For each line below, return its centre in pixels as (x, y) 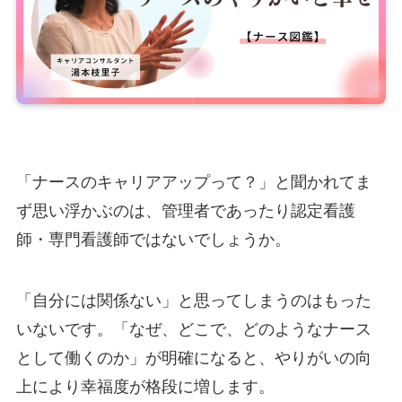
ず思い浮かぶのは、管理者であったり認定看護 (185, 211)
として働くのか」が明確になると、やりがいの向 (193, 358)
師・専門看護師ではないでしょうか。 (153, 240)
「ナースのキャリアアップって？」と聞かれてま (193, 183)
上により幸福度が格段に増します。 (145, 387)
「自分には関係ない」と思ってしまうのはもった (193, 301)
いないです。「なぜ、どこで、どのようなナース (193, 330)
